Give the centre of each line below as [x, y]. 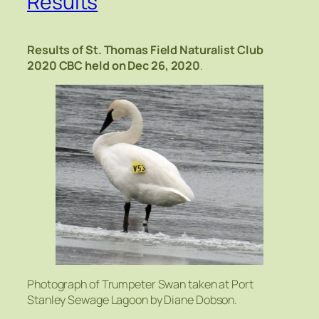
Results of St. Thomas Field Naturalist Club [145, 49]
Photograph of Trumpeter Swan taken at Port [140, 284]
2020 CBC [55, 65]
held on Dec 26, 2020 [143, 65]
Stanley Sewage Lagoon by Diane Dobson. [132, 300]
